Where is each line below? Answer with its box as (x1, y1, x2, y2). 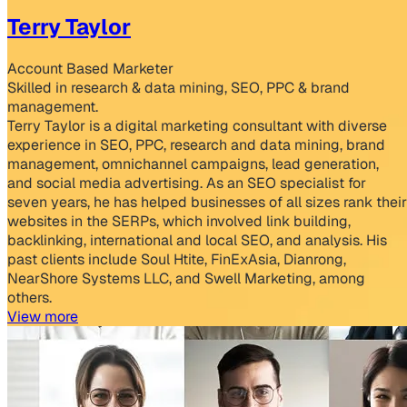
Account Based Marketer (7, 58, 174, 78)
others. (7, 287, 52, 307)
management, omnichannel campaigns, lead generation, (7, 154, 379, 174)
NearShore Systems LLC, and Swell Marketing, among (7, 268, 365, 288)
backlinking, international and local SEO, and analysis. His (7, 230, 387, 250)
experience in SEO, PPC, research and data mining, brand (7, 134, 385, 154)
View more (7, 306, 78, 326)
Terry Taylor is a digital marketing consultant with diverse (7, 115, 387, 135)
